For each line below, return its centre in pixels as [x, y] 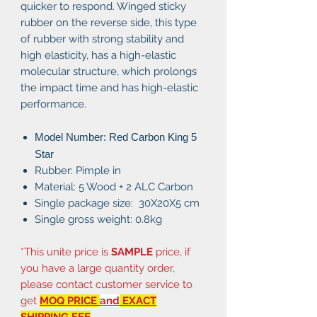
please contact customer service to [106, 284]
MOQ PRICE [70, 300]
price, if [172, 252]
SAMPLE [132, 252]
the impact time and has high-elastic [109, 87]
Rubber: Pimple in [78, 170]
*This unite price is [66, 252]
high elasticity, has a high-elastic [98, 55]
